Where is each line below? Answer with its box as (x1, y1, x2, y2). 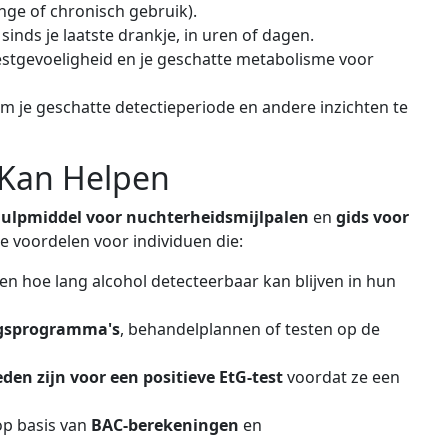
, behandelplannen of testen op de (120, 318, 380, 341)
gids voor (336, 206, 409, 229)
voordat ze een (283, 366, 400, 389)
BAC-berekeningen (91, 414, 239, 437)
